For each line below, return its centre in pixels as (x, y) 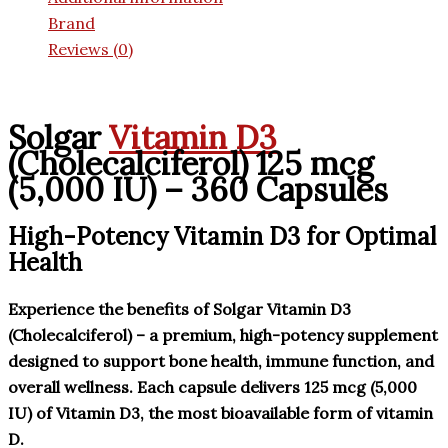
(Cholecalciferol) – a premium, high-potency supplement (223, 335)
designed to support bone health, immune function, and (221, 361)
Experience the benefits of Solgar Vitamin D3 (179, 309)
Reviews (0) (90, 48)
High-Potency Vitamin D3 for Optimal (222, 237)
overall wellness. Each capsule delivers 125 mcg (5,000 (212, 387)
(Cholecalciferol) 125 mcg (191, 164)
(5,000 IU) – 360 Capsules (198, 190)
